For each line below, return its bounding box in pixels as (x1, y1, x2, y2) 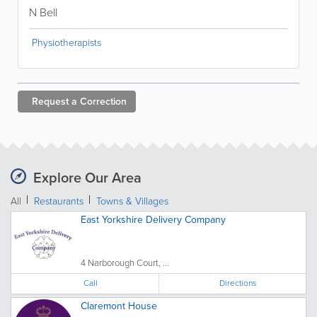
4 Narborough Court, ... (81, 255, 169, 270)
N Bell (29, 4, 57, 21)
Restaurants (34, 193, 83, 209)
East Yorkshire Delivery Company (81, 212, 226, 227)
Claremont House (81, 298, 157, 313)
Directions (219, 276, 258, 289)
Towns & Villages (96, 193, 168, 209)
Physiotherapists (32, 35, 101, 50)
